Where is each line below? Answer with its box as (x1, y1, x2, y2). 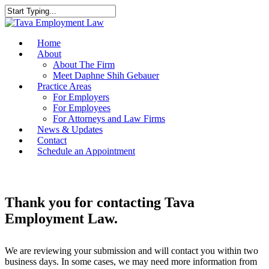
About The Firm (53, 59, 115, 70)
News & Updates (37, 124, 103, 134)
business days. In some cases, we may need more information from (5, 256, 257, 267)
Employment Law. (5, 210, 118, 226)
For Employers (53, 92, 109, 102)
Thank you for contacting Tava (5, 194, 195, 210)
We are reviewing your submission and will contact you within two (5, 245, 258, 256)
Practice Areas (37, 81, 91, 91)
